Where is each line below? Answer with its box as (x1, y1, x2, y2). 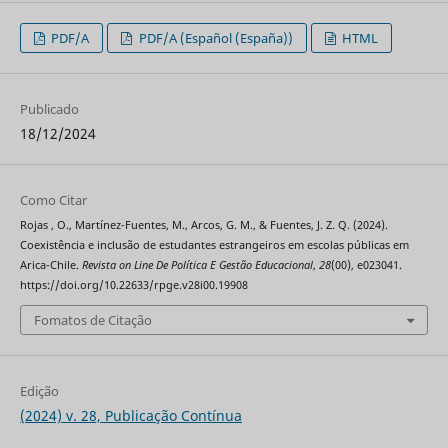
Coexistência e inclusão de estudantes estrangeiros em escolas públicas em (19, 237, 409, 252)
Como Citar (19, 190, 87, 209)
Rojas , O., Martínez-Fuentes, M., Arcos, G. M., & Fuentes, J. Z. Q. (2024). (19, 217, 388, 232)
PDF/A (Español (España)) (135, 28, 293, 47)
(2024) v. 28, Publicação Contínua (19, 406, 242, 426)
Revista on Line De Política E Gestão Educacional (81, 257, 313, 272)
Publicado (19, 99, 79, 118)
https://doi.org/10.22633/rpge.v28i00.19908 (19, 277, 248, 292)
